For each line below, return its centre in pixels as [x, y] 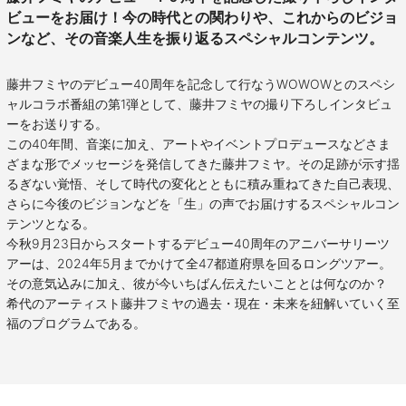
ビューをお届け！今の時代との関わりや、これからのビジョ [202, 17]
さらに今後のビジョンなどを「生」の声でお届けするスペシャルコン [203, 203]
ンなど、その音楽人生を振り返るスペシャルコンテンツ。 [195, 38]
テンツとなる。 [51, 223]
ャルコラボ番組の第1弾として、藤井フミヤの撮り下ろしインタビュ [199, 103]
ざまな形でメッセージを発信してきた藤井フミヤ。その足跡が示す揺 [203, 163]
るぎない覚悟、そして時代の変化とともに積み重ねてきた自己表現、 [203, 183]
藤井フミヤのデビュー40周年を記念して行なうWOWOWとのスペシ [201, 83]
